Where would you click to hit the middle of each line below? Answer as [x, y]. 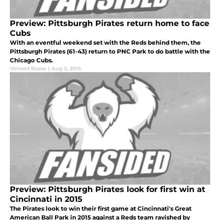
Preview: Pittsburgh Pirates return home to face [110, 24]
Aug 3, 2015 [66, 69]
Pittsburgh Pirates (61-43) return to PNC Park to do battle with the [110, 52]
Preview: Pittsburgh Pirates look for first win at [108, 189]
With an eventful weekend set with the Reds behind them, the [105, 43]
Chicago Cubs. [31, 60]
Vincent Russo [28, 69]
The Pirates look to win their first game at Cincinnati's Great [101, 208]
